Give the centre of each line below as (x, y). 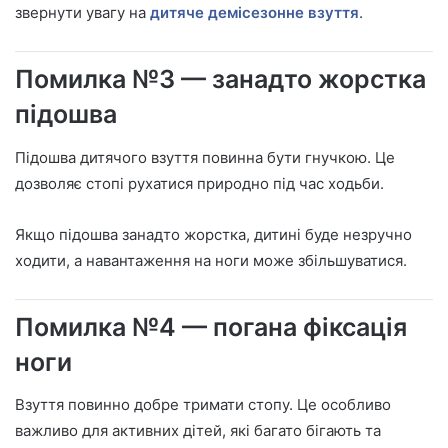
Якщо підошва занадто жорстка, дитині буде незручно (213, 234)
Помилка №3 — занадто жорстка (220, 79)
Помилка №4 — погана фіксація (211, 326)
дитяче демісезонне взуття (254, 13)
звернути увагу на (82, 13)
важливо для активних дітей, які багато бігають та (198, 431)
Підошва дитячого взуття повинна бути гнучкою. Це (205, 157)
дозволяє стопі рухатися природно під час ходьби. (199, 183)
